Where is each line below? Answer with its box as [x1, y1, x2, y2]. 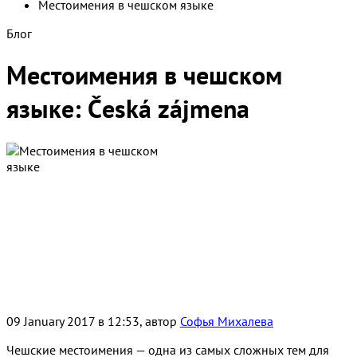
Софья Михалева [180, 312, 273, 329]
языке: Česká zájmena [6, 92, 249, 126]
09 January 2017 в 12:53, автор [6, 312, 180, 329]
